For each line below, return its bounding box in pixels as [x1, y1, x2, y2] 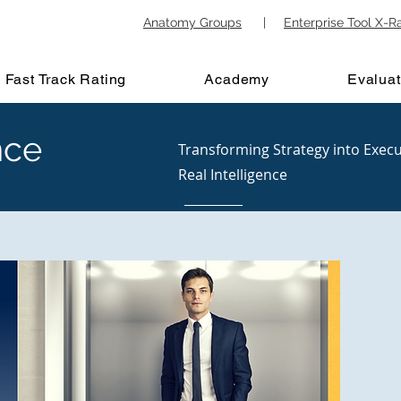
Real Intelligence [177, 165, 287, 184]
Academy [204, 70, 269, 88]
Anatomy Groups [143, 15, 242, 30]
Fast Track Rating [4, 70, 127, 88]
